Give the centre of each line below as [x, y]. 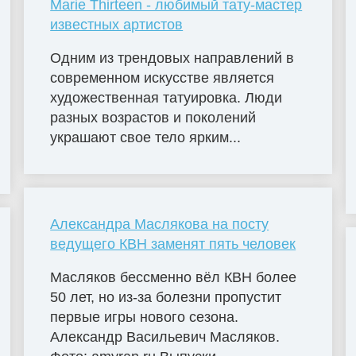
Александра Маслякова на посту [160, 224]
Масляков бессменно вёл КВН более [174, 277]
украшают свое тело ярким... [146, 137]
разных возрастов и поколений [153, 117]
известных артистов [117, 24]
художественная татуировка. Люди [166, 97]
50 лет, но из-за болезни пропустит [166, 297]
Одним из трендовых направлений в [172, 58]
